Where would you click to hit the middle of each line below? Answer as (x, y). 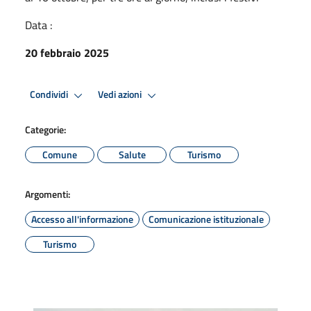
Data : (39, 25)
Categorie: (45, 129)
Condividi (50, 95)
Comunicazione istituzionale (206, 219)
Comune (60, 154)
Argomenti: (48, 194)
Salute (132, 154)
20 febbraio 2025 (67, 52)
